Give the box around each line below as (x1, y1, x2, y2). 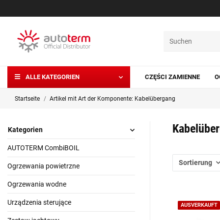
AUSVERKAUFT (180, 202, 218, 209)
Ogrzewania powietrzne (7, 162, 80, 170)
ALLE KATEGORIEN (26, 73, 80, 81)
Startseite (15, 95, 40, 102)
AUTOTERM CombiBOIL (7, 143, 80, 152)
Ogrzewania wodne (7, 180, 66, 188)
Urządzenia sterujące (7, 198, 71, 206)
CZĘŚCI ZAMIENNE (145, 73, 200, 81)
